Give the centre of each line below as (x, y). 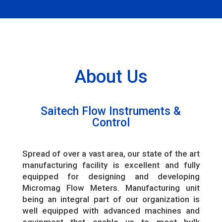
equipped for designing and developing (111, 176)
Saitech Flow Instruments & (111, 111)
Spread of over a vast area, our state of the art (111, 153)
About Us (111, 77)
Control (111, 122)
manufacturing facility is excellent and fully (111, 165)
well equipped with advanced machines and (111, 210)
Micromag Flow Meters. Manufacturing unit (111, 188)
